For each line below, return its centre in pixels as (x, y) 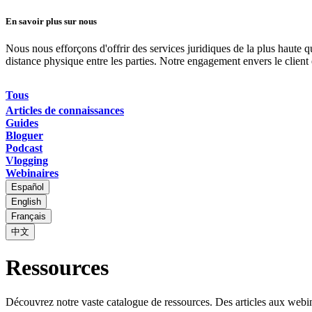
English (26, 201)
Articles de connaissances (65, 110)
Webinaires (32, 173)
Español (28, 187)
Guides (22, 123)
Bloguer (24, 135)
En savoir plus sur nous (51, 21)
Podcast (24, 148)
